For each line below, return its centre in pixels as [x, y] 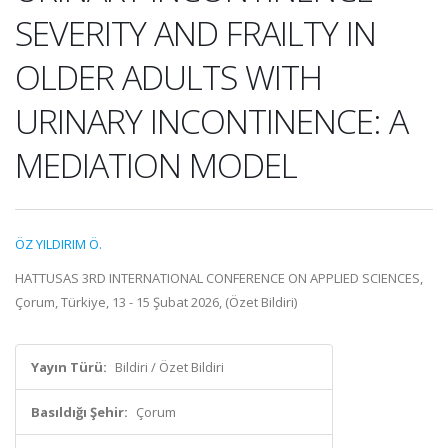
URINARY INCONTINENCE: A [211, 121]
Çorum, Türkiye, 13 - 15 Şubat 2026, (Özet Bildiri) [156, 302]
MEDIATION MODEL [156, 165]
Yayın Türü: [69, 367]
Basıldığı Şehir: [79, 412]
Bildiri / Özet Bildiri [169, 367]
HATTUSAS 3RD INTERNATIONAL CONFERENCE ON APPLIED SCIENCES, [219, 278]
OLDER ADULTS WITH [168, 77]
